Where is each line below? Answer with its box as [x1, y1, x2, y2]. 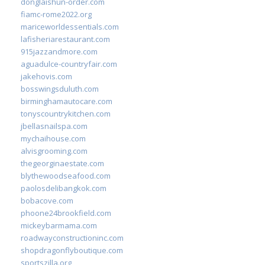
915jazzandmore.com [21, 46, 98, 57]
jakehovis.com [21, 70, 72, 82]
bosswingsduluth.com [21, 83, 99, 94]
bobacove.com [21, 195, 73, 206]
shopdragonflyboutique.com [21, 244, 123, 256]
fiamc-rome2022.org [21, 8, 92, 20]
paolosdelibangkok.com [21, 182, 106, 193]
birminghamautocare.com [21, 95, 112, 106]
